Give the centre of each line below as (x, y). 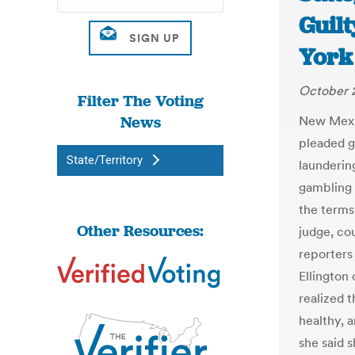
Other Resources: (140, 231)
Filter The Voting (140, 101)
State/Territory (105, 160)
